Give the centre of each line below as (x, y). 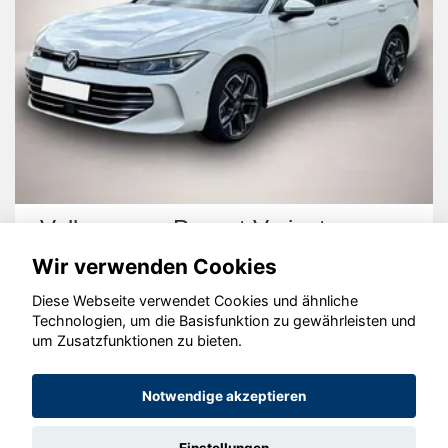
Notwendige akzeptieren (224, 396)
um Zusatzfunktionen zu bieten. (137, 341)
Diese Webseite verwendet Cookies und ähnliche (195, 301)
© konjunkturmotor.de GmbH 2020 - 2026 (224, 342)
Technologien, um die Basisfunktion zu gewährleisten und (224, 321)
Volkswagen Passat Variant (183, 229)
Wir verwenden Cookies (154, 266)
